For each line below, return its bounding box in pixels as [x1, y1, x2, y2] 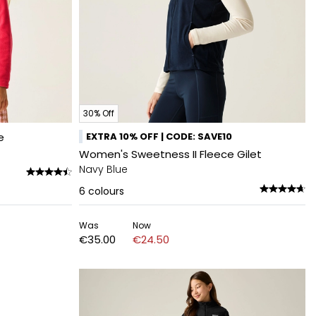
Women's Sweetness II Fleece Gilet [79, 147, 262, 162]
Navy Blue [79, 162, 128, 176]
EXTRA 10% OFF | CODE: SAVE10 [86, 130, 232, 143]
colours [88, 184, 124, 198]
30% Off [83, 107, 114, 119]
